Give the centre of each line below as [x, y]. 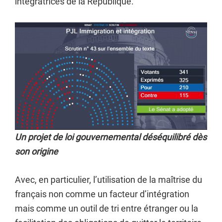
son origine [36, 151]
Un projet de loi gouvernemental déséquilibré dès [111, 137]
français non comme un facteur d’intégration [102, 194]
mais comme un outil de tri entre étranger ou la [107, 208]
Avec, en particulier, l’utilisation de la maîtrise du [109, 180]
